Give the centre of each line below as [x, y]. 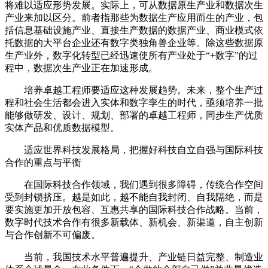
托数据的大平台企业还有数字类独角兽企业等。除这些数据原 [134, 43]
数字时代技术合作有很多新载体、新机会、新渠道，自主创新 [134, 222]
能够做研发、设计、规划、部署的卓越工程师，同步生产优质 [134, 115]
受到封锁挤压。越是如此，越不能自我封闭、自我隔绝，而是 [134, 197]
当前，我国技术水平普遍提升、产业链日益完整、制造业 [134, 257]
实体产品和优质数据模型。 [62, 128]
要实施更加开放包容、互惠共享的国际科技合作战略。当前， [134, 210]
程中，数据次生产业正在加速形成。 [81, 68]
